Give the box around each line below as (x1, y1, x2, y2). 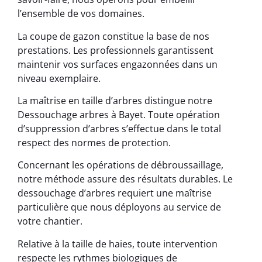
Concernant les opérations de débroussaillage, (18, 158, 223, 172)
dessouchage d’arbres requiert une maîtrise (18, 187, 212, 200)
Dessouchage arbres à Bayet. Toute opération (18, 108, 220, 121)
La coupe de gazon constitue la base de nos (18, 29, 209, 43)
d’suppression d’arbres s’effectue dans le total (18, 122, 221, 135)
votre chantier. (18, 215, 82, 228)
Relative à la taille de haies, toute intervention (18, 237, 218, 250)
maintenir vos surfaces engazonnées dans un (18, 57, 218, 71)
